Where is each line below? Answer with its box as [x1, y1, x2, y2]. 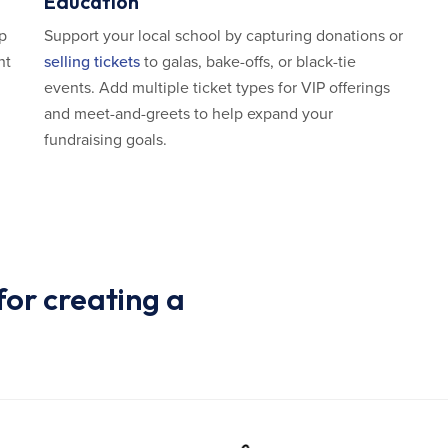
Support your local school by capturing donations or [44, 26, 403, 46]
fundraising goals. [44, 130, 167, 150]
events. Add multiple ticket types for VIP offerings [44, 78, 390, 98]
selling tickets [44, 52, 140, 72]
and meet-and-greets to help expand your [44, 104, 333, 124]
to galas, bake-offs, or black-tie [140, 52, 356, 72]
